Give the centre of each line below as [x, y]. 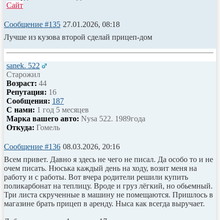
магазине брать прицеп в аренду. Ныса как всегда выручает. [104, 203]
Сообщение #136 [32, 146]
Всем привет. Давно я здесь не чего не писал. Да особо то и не [109, 159]
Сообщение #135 [32, 24]
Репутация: [27, 92]
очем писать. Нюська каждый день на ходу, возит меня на [100, 168]
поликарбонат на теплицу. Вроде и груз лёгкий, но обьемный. [108, 186]
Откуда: [20, 127]
